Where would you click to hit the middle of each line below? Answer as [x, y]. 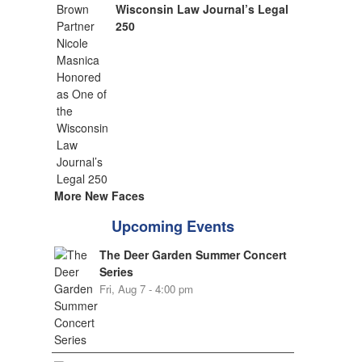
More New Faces [99, 196]
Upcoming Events [173, 226]
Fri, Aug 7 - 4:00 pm [146, 289]
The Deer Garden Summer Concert [193, 255]
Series [116, 271]
